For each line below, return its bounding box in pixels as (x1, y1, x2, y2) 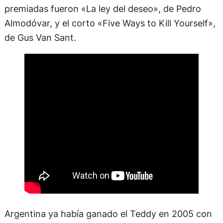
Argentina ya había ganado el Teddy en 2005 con (4, 208, 212, 219)
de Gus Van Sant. (4, 31, 76, 43)
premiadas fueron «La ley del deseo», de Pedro (4, 2, 201, 14)
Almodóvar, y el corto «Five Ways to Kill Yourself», (4, 17, 216, 28)
